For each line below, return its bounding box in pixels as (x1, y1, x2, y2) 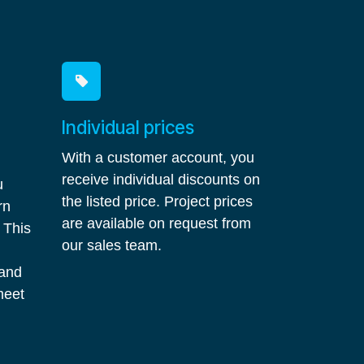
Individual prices (62, 116, 194, 138)
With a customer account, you (62, 149, 254, 166)
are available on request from (62, 215, 251, 232)
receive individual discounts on (62, 171, 260, 188)
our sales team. (62, 237, 162, 253)
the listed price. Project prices (62, 193, 253, 210)
